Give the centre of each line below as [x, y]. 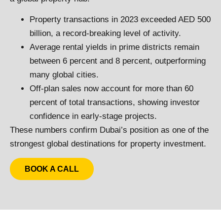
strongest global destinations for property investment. [108, 144]
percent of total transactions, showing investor [115, 103]
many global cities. [64, 75]
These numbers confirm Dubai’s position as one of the [109, 130]
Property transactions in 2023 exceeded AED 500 [120, 20]
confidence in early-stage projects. [93, 116]
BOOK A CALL [52, 169]
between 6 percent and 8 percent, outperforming [118, 61]
